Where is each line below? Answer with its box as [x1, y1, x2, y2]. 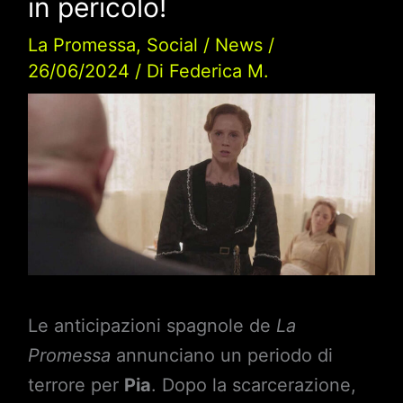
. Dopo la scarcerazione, [150, 374, 356, 397]
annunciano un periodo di [110, 345, 333, 367]
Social [146, 33, 198, 56]
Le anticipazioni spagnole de [27, 315, 276, 337]
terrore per [27, 374, 124, 397]
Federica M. [168, 59, 269, 82]
